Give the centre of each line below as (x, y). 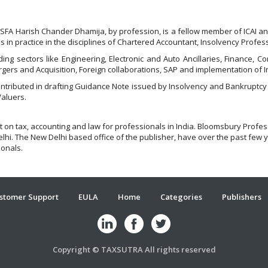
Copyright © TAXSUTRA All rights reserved (134, 249)
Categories (181, 197)
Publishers (241, 197)
